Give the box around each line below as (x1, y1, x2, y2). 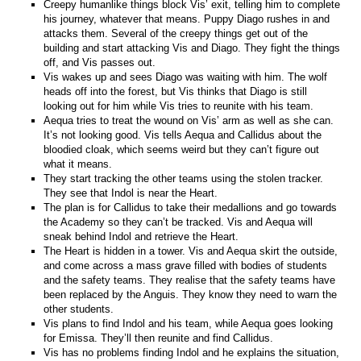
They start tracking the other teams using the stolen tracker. (44, 172, 324, 185)
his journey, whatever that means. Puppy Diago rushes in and (44, 12, 330, 25)
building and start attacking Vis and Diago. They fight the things (44, 41, 341, 54)
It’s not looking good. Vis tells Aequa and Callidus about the (44, 128, 322, 141)
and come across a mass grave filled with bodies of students (44, 259, 328, 272)
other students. (44, 302, 114, 315)
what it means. (44, 157, 113, 170)
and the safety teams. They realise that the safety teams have (44, 273, 336, 286)
